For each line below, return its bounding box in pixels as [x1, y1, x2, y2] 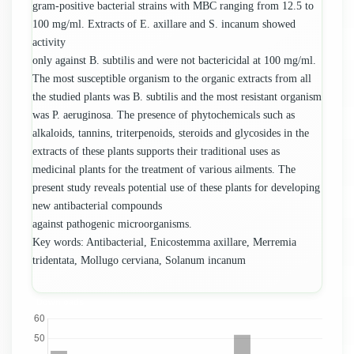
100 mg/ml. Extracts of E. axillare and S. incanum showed [32, 18, 296, 30]
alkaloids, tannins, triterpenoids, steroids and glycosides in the [32, 127, 309, 139]
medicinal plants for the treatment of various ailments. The [32, 164, 296, 175]
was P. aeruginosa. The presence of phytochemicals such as [32, 109, 295, 121]
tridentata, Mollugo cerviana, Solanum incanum [32, 254, 246, 266]
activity [32, 36, 66, 48]
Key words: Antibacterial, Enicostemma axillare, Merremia [32, 236, 296, 248]
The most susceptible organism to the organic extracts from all [32, 73, 311, 85]
